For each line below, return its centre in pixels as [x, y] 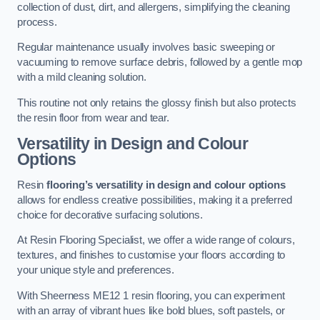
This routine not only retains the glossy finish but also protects [157, 102]
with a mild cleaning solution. [82, 77]
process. [37, 22]
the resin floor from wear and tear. [93, 117]
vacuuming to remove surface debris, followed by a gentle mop [160, 62]
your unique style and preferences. [96, 270]
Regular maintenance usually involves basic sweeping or [146, 47]
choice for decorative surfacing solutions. [110, 215]
